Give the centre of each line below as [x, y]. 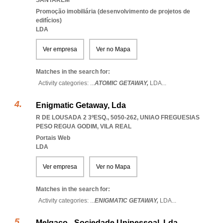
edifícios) [49, 20]
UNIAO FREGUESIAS [170, 117]
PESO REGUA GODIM [66, 126]
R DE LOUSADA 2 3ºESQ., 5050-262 [86, 117]
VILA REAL [116, 126]
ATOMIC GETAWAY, [122, 83]
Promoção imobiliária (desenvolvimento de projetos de [113, 11]
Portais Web [53, 138]
